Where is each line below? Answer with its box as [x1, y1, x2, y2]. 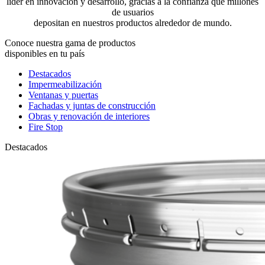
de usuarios [111, 7, 154, 17]
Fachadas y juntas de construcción [28, 100, 156, 111]
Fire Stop [28, 121, 63, 132]
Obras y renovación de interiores [28, 111, 150, 121]
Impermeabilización [28, 79, 102, 89]
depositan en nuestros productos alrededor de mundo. [33, 17, 232, 28]
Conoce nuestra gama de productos [5, 37, 135, 48]
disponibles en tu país [5, 48, 85, 59]
